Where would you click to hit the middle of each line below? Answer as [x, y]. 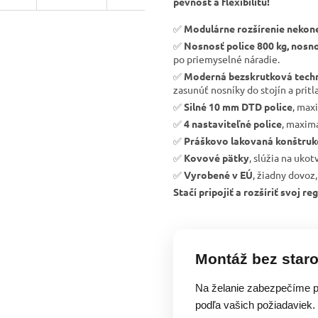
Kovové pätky [216, 158]
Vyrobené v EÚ [218, 175]
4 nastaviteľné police [233, 124]
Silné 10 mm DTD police [238, 107]
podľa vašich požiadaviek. [255, 306]
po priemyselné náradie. [226, 59]
